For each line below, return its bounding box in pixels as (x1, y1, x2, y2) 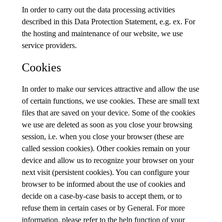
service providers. (22, 41, 77, 50)
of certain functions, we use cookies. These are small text (22, 96, 199, 105)
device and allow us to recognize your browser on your (22, 156, 194, 165)
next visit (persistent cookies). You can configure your (22, 167, 189, 176)
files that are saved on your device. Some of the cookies (22, 108, 195, 117)
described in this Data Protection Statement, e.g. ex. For (22, 17, 195, 26)
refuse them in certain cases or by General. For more (22, 203, 185, 212)
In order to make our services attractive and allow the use (22, 84, 199, 93)
